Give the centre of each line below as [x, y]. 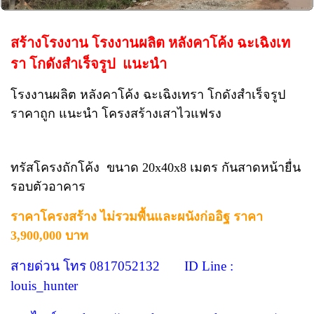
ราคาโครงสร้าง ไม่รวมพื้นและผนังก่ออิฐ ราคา [137, 217]
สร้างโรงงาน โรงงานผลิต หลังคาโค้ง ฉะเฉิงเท [150, 43]
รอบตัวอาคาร [48, 187]
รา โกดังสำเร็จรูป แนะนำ [89, 64]
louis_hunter [44, 286]
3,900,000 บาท [49, 236]
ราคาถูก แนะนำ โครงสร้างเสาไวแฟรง [116, 114]
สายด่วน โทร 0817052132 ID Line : [122, 266]
